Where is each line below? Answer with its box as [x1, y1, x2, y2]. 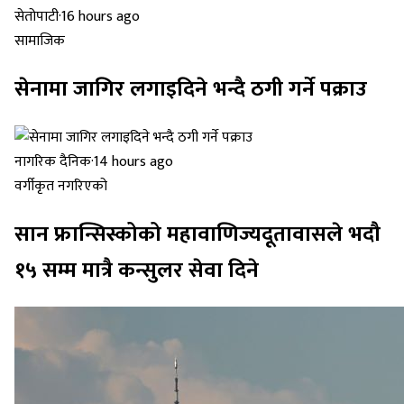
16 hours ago [61, 5, 140, 30]
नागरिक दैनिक [14, 150, 91, 175]
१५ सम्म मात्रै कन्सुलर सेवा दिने [14, 252, 259, 289]
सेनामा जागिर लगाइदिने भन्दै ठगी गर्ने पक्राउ [14, 71, 367, 108]
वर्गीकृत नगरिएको [14, 174, 107, 199]
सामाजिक [14, 29, 65, 54]
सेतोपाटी [14, 5, 59, 30]
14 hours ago [94, 150, 173, 175]
